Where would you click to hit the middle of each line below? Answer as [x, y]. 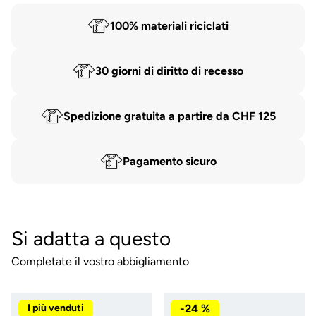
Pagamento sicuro [169, 161]
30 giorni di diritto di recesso [169, 71]
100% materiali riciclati [169, 25]
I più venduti [56, 308]
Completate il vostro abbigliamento [100, 261]
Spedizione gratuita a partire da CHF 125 [169, 116]
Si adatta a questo [91, 238]
